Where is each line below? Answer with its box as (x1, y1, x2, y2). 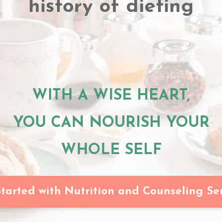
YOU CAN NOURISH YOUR (12, 115, 210, 131)
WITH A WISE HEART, (32, 88, 190, 104)
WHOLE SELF (60, 143, 162, 158)
